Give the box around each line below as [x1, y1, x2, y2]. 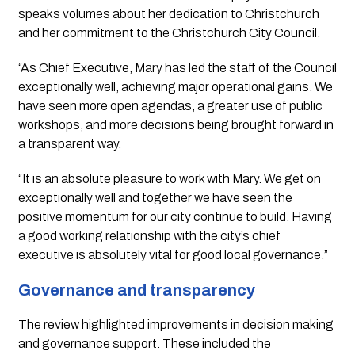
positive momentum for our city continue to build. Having [17, 210, 332, 224]
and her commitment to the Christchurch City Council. [17, 26, 320, 40]
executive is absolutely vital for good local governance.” [17, 248, 328, 262]
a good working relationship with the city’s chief [17, 229, 281, 243]
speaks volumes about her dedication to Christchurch [17, 7, 319, 21]
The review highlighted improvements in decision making [17, 318, 334, 332]
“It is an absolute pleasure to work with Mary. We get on [17, 172, 321, 186]
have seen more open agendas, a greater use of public [17, 99, 323, 113]
